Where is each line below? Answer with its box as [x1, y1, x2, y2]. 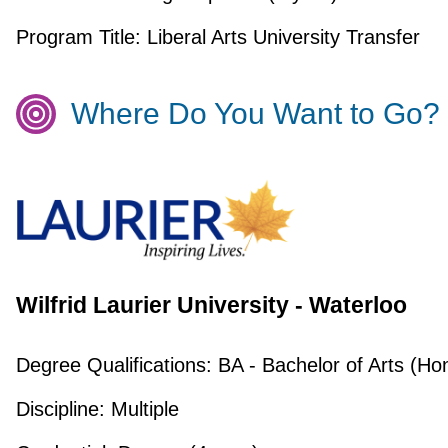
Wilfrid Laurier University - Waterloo [15, 292, 407, 319]
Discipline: [15, 398, 105, 421]
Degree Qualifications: [15, 354, 212, 377]
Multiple [104, 398, 179, 421]
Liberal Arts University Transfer [140, 25, 420, 48]
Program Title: [15, 25, 141, 48]
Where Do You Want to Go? [70, 96, 440, 130]
